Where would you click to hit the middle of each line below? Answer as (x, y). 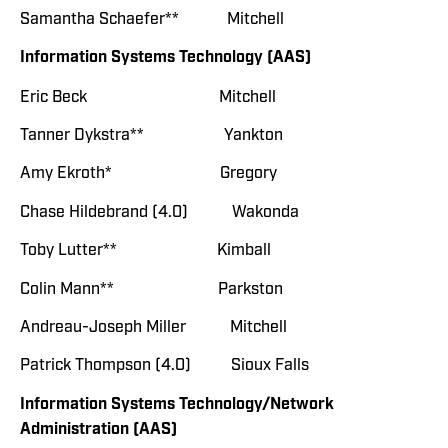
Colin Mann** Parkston (151, 288)
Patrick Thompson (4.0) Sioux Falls (164, 365)
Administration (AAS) (98, 429)
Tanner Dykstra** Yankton (151, 135)
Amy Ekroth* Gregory (148, 173)
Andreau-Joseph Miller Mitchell (153, 326)
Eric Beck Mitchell (148, 96)
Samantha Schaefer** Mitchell (152, 18)
